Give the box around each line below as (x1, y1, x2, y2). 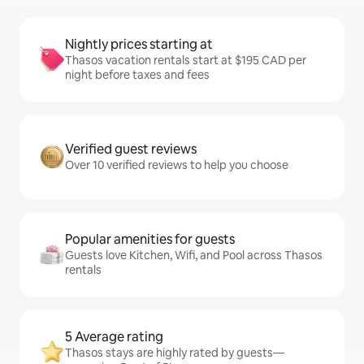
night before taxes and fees (65, 67, 210, 83)
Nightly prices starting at (65, 36, 213, 54)
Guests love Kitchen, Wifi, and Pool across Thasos (65, 248, 323, 263)
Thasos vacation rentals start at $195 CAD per (65, 53, 306, 68)
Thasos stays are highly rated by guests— (65, 345, 284, 361)
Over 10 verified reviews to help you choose (65, 158, 288, 173)
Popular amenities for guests (65, 231, 235, 249)
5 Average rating (65, 328, 163, 346)
